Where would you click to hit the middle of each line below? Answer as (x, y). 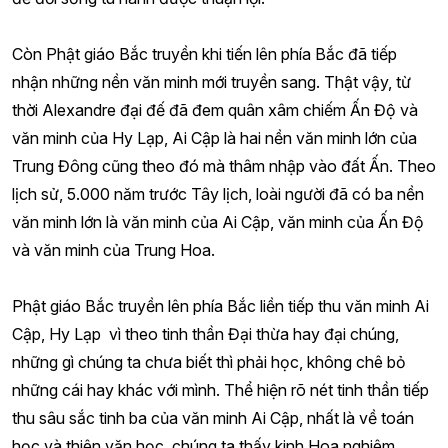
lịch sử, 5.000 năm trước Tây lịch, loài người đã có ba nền (218, 194)
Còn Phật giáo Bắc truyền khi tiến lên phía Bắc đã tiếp (204, 54)
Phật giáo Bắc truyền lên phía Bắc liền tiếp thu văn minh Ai (220, 306)
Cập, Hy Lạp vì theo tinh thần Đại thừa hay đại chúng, (205, 334)
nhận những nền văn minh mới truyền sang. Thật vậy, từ (211, 82)
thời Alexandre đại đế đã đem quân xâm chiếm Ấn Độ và (215, 110)
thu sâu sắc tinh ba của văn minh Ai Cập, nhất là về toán (213, 418)
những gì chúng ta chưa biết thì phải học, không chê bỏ (209, 362)
